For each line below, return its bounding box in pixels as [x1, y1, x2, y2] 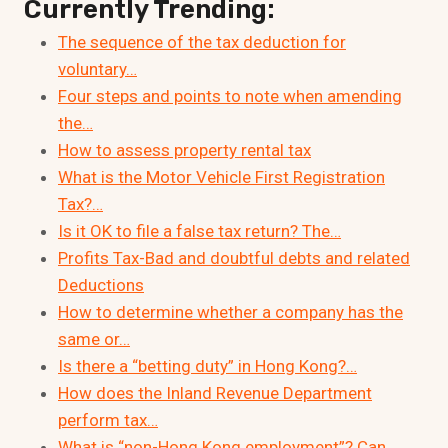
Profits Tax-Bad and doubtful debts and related [58, 248, 410, 269]
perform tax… [58, 410, 158, 431]
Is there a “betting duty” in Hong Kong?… [58, 356, 357, 377]
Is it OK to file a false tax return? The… [58, 221, 341, 242]
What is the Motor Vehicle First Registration [58, 167, 385, 188]
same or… [58, 329, 130, 350]
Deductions [58, 275, 144, 296]
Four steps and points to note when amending [58, 86, 402, 107]
